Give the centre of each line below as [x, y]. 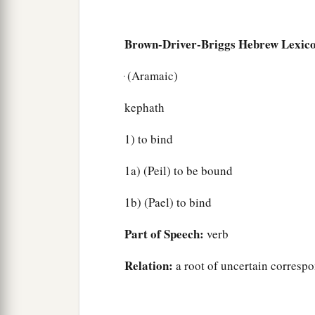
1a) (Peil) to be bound [179, 171]
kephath [144, 108]
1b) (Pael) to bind [168, 202]
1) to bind [149, 139]
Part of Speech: [164, 234]
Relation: [149, 266]
